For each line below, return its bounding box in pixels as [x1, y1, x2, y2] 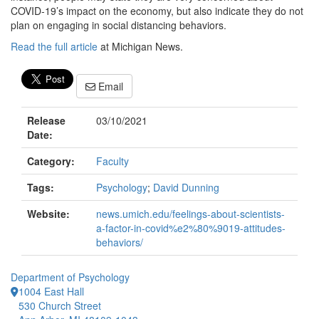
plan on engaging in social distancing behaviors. [11, 18, 226, 32]
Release [27, 113, 66, 128]
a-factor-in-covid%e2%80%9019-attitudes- [96, 221, 286, 236]
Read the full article [11, 39, 98, 53]
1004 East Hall [19, 284, 84, 299]
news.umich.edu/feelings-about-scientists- [96, 206, 285, 221]
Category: [27, 154, 75, 169]
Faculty [96, 154, 129, 169]
